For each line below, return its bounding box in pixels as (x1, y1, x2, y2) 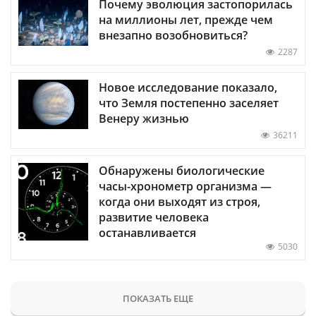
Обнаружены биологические (99, 162, 265, 178)
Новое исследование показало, (99, 79, 277, 95)
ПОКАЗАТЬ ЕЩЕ (123, 291, 193, 305)
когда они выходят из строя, (99, 193, 260, 209)
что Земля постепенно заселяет (99, 95, 279, 111)
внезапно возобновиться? (99, 27, 248, 43)
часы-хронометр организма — (99, 178, 272, 194)
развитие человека (99, 209, 209, 225)
